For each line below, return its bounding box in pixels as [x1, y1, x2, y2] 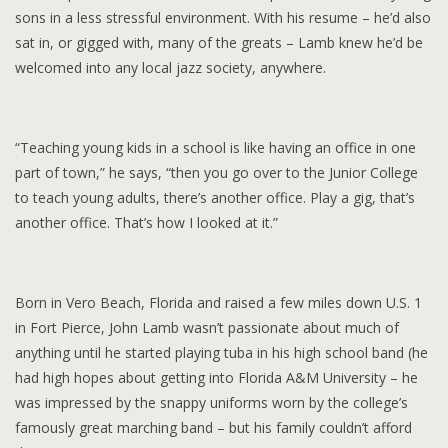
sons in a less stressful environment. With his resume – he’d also [15, 7, 431, 27]
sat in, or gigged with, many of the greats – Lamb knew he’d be [15, 32, 423, 52]
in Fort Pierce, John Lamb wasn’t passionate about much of [15, 317, 399, 337]
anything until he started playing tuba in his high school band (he [15, 342, 428, 362]
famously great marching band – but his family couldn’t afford [15, 417, 412, 437]
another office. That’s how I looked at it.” [15, 212, 278, 232]
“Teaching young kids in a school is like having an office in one [15, 137, 416, 157]
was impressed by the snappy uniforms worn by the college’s [15, 392, 408, 412]
